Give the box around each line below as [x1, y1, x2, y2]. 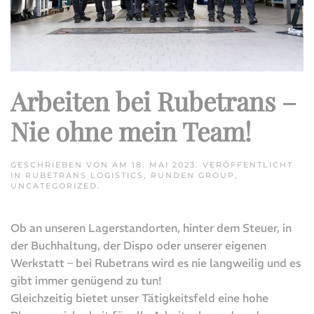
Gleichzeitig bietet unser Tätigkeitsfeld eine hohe [11, 290, 268, 305]
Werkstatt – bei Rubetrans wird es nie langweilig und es [11, 255, 301, 270]
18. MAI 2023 [132, 159, 196, 170]
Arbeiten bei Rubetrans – [11, 83, 296, 118]
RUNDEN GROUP [151, 170, 235, 180]
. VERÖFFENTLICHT [196, 159, 293, 170]
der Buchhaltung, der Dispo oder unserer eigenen [11, 238, 266, 252]
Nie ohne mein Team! [11, 113, 255, 148]
